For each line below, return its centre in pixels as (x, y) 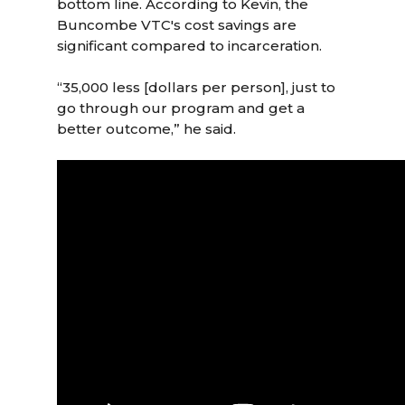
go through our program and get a (181, 108)
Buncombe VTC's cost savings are (177, 25)
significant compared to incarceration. (190, 46)
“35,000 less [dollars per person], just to (197, 87)
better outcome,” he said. (147, 129)
